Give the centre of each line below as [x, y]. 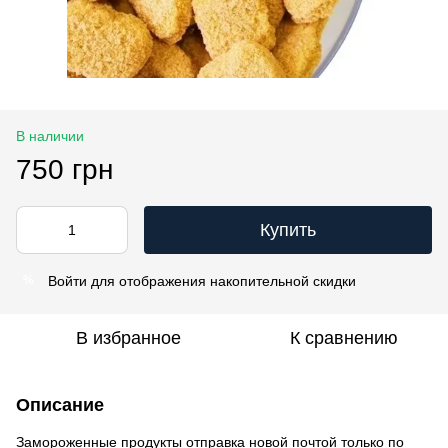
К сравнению [344, 337]
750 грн [64, 169]
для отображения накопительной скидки [221, 280]
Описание [60, 404]
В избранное [128, 337]
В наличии [50, 135]
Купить [288, 229]
